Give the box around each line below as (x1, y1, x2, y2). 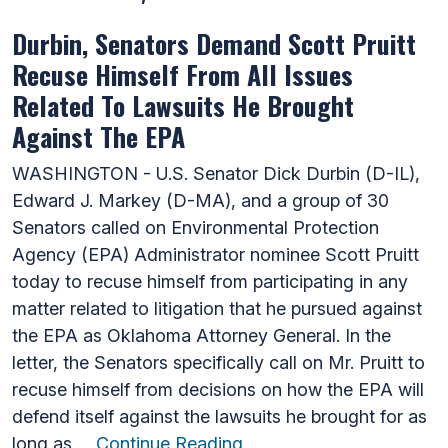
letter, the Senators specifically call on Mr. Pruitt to (12, 351, 425, 373)
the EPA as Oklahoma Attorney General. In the (12, 324, 391, 346)
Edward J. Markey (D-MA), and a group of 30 (12, 189, 389, 211)
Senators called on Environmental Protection (12, 216, 379, 238)
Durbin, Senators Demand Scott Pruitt (12, 23, 416, 63)
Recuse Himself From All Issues (12, 54, 353, 94)
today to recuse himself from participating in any (12, 270, 408, 292)
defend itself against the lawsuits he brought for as (12, 405, 427, 427)
